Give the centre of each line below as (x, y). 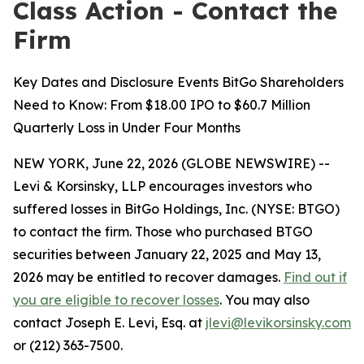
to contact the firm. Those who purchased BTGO (163, 232)
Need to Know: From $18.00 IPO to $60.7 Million (162, 105)
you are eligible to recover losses (116, 300)
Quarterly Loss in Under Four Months (127, 128)
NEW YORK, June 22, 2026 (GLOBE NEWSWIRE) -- (171, 163)
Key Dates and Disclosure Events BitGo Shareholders (178, 82)
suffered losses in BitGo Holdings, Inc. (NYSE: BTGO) (176, 209)
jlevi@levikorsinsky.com (278, 323)
